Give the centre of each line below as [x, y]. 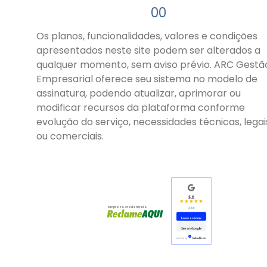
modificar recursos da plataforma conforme [141, 108]
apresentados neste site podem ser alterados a [148, 51]
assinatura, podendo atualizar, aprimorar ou [139, 94]
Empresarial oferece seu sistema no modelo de [147, 79]
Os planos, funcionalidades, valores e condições [147, 36]
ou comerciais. [70, 136]
